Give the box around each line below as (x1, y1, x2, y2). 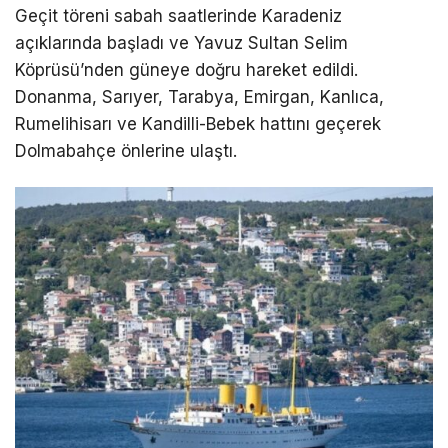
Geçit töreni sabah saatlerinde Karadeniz (15, 6, 342, 27)
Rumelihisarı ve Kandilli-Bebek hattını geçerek (15, 114, 381, 135)
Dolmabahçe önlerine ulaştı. (15, 141, 237, 162)
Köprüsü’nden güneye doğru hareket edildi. (15, 60, 358, 81)
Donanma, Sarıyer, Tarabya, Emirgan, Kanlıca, (15, 87, 384, 108)
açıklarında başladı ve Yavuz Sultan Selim (15, 33, 348, 54)
